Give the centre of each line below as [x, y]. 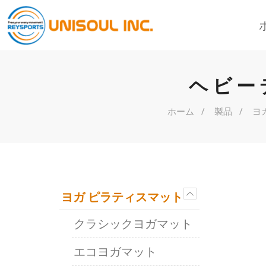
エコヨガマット [115, 251]
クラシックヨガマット [133, 224]
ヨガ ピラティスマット [122, 197]
